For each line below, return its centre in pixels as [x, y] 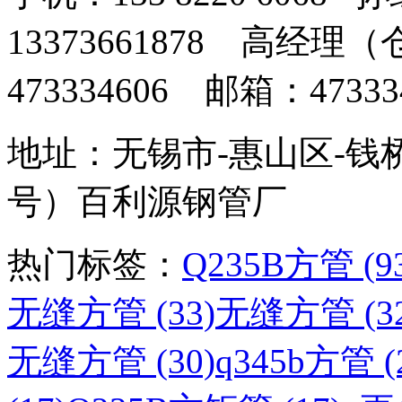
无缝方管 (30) [111, 362]
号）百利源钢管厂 [152, 202]
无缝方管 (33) [111, 313]
